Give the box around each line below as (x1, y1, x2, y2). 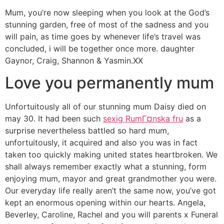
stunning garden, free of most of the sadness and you (5, 19, 208, 29)
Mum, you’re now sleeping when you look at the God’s (5, 7, 209, 17)
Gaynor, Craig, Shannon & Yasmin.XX (5, 55, 143, 65)
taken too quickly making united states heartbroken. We (5, 149, 217, 160)
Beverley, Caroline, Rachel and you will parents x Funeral (5, 209, 218, 220)
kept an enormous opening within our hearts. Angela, (5, 197, 205, 208)
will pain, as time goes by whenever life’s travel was (5, 31, 200, 41)
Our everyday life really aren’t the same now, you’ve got (5, 185, 216, 196)
